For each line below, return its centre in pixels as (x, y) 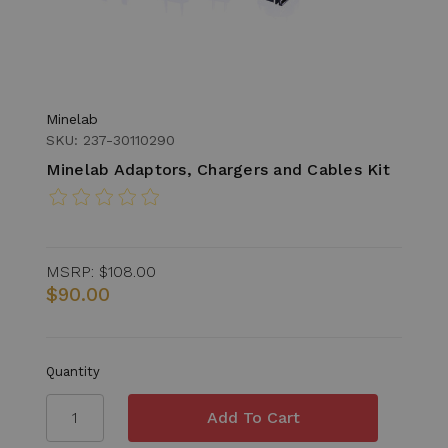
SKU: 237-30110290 (110, 139)
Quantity (72, 371)
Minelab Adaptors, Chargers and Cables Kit (217, 169)
